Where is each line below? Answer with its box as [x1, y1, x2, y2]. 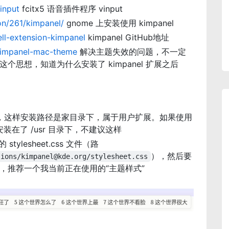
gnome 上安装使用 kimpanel [64, 18, 174, 29]
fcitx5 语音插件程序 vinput [19, 4, 123, 14]
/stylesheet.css [86, 152, 148, 161]
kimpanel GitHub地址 [85, 32, 169, 43]
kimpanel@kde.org [21, 152, 87, 161]
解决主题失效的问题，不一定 [77, 47, 186, 57]
